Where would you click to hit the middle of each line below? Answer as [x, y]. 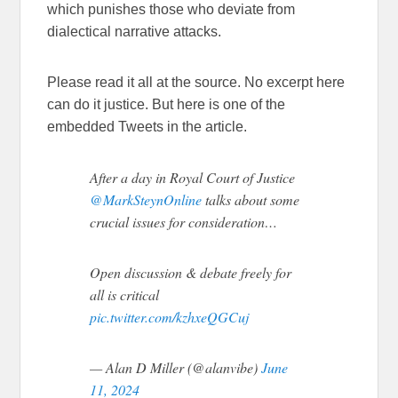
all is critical [125, 294]
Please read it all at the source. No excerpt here [196, 82]
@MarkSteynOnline [146, 199]
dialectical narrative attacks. [135, 31]
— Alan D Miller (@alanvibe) [176, 367]
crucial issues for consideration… [184, 221]
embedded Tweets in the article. [147, 126]
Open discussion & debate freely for [191, 272]
